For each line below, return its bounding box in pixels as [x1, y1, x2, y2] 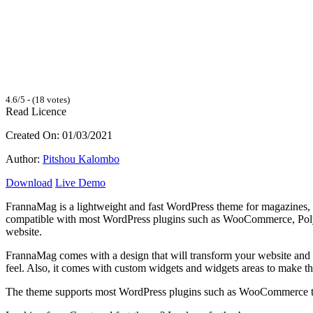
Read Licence [6, 105, 66, 117]
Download [6, 176, 52, 189]
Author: [6, 152, 43, 165]
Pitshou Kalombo [43, 152, 119, 165]
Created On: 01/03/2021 [6, 129, 112, 141]
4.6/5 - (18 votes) [6, 94, 70, 105]
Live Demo [55, 176, 105, 189]
